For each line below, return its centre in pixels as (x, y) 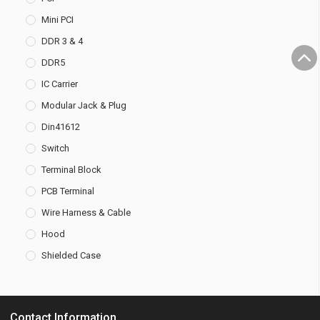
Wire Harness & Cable (86, 212)
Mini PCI (57, 19)
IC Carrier (60, 84)
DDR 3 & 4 (62, 41)
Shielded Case (71, 255)
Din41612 (61, 126)
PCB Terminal (68, 191)
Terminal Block (71, 169)
